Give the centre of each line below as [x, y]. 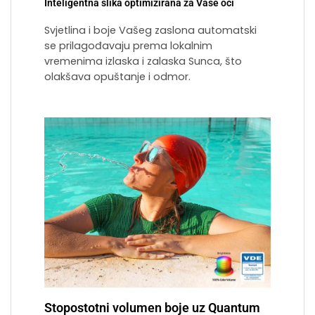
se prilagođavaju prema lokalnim [128, 46]
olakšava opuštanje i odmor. [117, 77]
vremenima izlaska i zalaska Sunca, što [143, 62]
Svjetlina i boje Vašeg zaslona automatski [150, 31]
